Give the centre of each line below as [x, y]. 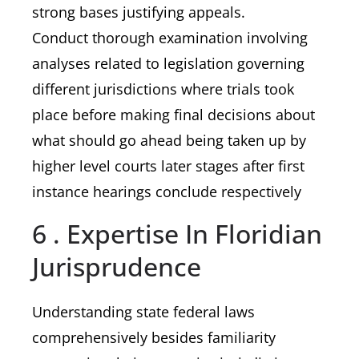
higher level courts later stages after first [168, 166]
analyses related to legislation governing [168, 63]
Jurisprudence [117, 266]
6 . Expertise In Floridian [177, 234]
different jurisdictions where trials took [163, 89]
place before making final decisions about [173, 115]
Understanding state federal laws [143, 312]
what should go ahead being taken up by [169, 140]
